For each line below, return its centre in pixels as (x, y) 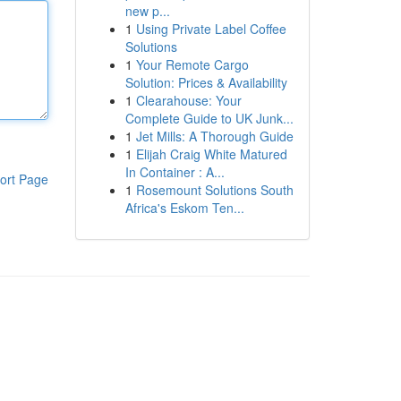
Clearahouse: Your (188, 100)
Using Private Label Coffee (211, 29)
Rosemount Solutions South (214, 190)
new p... (147, 11)
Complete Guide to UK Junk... (209, 118)
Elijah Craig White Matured (211, 154)
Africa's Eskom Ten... (184, 208)
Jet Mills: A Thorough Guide (214, 136)
